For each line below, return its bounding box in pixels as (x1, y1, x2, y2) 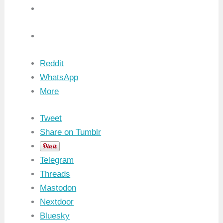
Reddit (40, 59, 64, 69)
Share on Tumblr (40, 127, 102, 137)
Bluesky (40, 211, 70, 221)
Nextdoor (40, 197, 74, 207)
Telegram (40, 155, 74, 165)
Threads (40, 169, 71, 179)
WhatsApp (40, 73, 79, 83)
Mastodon (40, 183, 77, 193)
